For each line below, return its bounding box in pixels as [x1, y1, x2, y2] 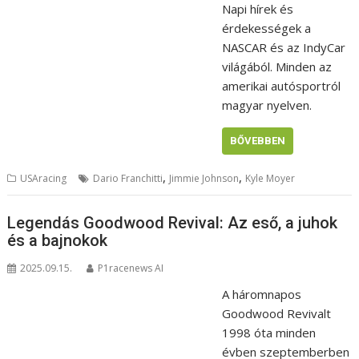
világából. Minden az [221, 58, 332, 75]
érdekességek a [221, 20, 311, 37]
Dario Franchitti [93, 171, 163, 186]
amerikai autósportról [221, 78, 341, 95]
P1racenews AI [98, 260, 164, 275]
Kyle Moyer [245, 171, 296, 186]
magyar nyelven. [221, 97, 312, 114]
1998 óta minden [221, 324, 316, 341]
